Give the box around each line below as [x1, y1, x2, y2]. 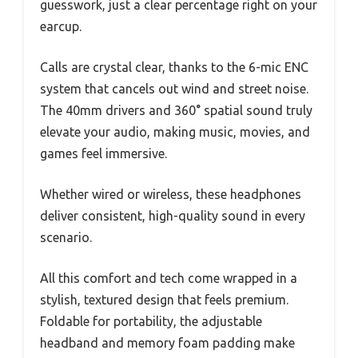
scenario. [40, 230, 92, 245]
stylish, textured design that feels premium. [40, 292, 288, 307]
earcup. [40, 19, 82, 34]
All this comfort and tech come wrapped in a [40, 271, 297, 285]
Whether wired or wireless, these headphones [40, 187, 301, 201]
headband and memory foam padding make [40, 336, 295, 350]
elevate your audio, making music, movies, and [40, 125, 310, 139]
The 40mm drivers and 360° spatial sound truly [40, 103, 312, 117]
